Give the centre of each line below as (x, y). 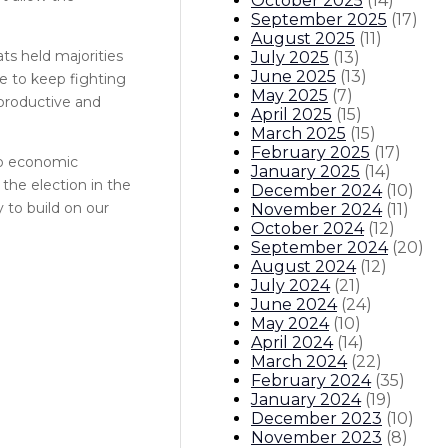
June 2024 (294, 304)
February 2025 (310, 152)
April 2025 (291, 114)
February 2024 (311, 380)
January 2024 (306, 399)
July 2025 (290, 57)
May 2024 (290, 323)
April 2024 (292, 342)
